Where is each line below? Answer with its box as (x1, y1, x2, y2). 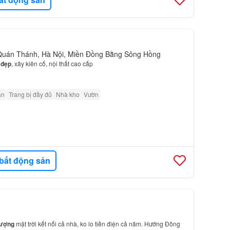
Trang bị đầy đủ (8, 89, 52, 99)
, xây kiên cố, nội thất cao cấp (11, 59, 93, 68)
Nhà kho (55, 89, 80, 99)
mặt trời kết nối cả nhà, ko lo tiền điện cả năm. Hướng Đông (14, 219, 180, 228)
